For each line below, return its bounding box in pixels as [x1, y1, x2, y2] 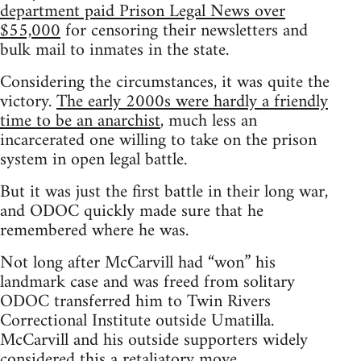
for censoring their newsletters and [60, 15, 308, 48]
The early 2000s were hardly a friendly [56, 86, 328, 118]
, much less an [160, 106, 257, 138]
